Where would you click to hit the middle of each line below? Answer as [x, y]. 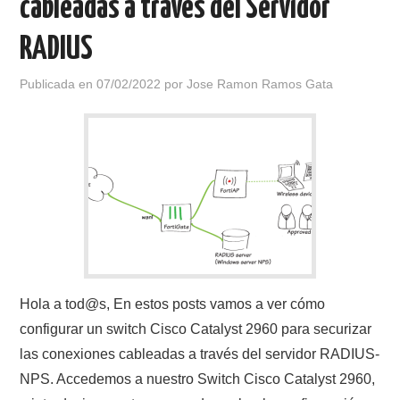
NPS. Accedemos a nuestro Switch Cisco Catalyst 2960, [198, 379]
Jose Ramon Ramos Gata [260, 84]
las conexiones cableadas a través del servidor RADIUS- [200, 354]
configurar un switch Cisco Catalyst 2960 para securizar [196, 329]
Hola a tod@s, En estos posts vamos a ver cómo [173, 304]
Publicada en [58, 84]
